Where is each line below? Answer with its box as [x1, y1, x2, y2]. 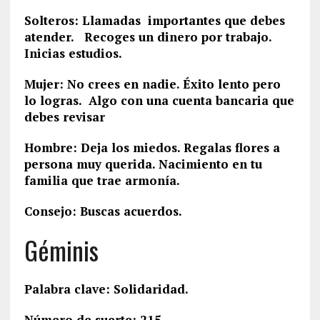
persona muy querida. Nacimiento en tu [24, 156, 262, 172]
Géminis [24, 231, 99, 269]
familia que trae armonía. [24, 172, 180, 189]
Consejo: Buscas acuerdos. [24, 203, 182, 219]
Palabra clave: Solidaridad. [24, 281, 189, 297]
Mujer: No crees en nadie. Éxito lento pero [24, 76, 281, 92]
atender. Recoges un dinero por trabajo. [24, 29, 271, 45]
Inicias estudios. [24, 45, 122, 61]
